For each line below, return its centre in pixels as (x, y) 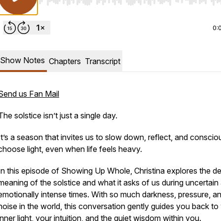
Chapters (65, 61)
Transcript (103, 61)
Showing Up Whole (96, 171)
